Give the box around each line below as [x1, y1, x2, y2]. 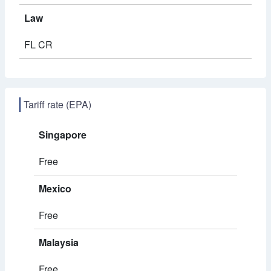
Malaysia [39, 235, 79, 249]
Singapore [39, 128, 87, 142]
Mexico [39, 181, 71, 195]
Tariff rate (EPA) [24, 97, 91, 111]
